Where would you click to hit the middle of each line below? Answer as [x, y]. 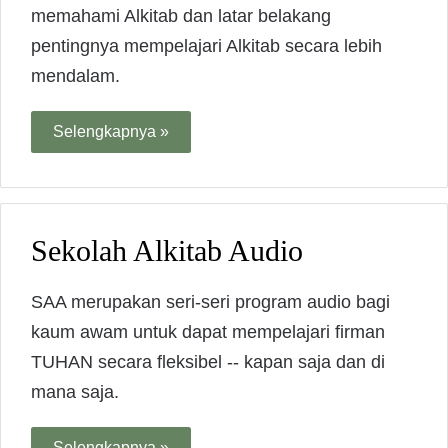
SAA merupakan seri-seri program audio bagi [210, 302]
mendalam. [75, 76]
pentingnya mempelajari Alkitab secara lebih [206, 46]
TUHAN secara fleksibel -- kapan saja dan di [208, 362]
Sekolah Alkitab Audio [167, 251]
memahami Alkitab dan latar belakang [181, 16]
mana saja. [75, 392]
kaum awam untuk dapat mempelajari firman [208, 332]
